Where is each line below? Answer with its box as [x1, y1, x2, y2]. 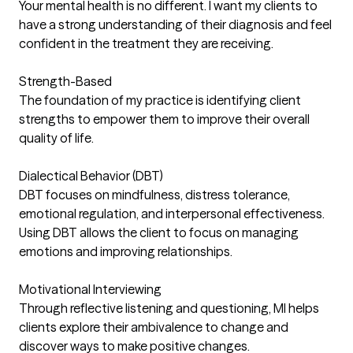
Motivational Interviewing [19, 281, 162, 297]
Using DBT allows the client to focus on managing [19, 224, 299, 240]
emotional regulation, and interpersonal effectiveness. [19, 205, 325, 221]
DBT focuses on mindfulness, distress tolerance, [19, 186, 290, 203]
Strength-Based [19, 72, 112, 89]
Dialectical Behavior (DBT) [19, 167, 163, 184]
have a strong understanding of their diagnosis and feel [19, 16, 332, 32]
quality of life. [19, 129, 94, 146]
